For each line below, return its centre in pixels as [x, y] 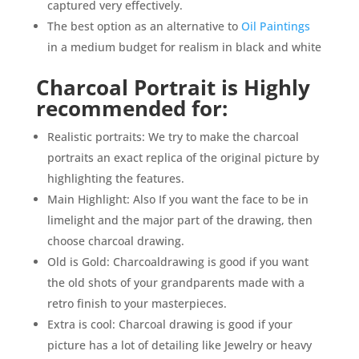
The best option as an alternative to [144, 26]
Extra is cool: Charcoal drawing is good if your [169, 325]
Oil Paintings [275, 26]
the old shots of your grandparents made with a [175, 283]
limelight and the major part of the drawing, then [179, 220]
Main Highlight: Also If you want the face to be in [177, 200]
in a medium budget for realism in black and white [184, 47]
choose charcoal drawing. [115, 241]
